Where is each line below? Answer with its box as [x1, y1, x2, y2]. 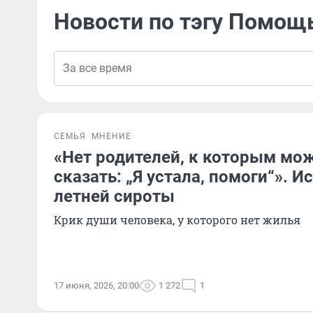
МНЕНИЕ [92, 131, 131, 141]
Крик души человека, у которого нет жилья [54, 212, 300, 227]
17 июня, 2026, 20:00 [54, 280, 139, 291]
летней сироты [54, 187, 175, 206]
